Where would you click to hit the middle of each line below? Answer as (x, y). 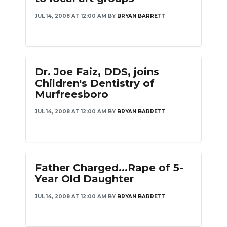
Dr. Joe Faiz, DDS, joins (97, 72)
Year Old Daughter (84, 179)
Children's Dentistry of (95, 83)
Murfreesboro (72, 94)
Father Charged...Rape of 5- (109, 168)
